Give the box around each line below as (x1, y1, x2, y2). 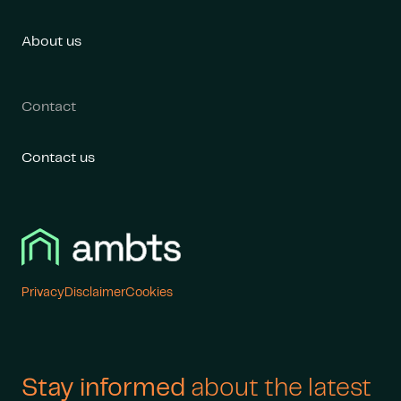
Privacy (21, 286, 64, 299)
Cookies (125, 286, 173, 299)
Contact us (21, 151, 95, 165)
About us (21, 35, 81, 48)
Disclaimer (64, 286, 125, 299)
